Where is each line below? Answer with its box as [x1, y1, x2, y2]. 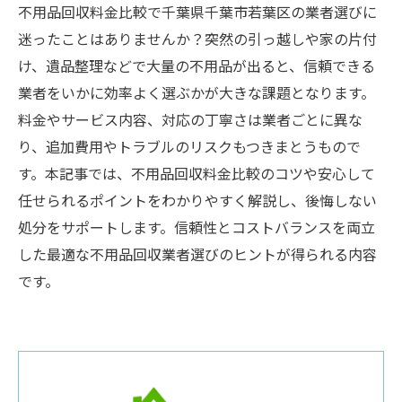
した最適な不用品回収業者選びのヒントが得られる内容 [18, 244, 377, 268]
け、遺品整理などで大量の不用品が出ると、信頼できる [18, 56, 375, 80]
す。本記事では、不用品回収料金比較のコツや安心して [18, 163, 375, 188]
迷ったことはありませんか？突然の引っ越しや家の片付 [18, 29, 377, 53]
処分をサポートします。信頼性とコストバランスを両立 [18, 217, 375, 241]
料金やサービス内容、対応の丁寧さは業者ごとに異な [18, 109, 363, 134]
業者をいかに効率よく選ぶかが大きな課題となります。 [18, 83, 375, 107]
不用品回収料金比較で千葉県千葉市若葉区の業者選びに [18, 2, 377, 26]
